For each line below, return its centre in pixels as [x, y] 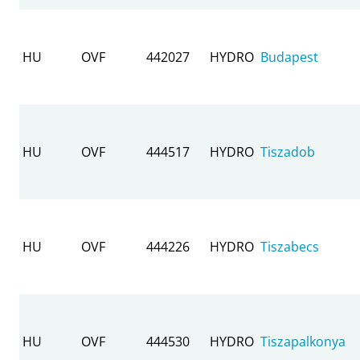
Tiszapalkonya [303, 341]
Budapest [289, 57]
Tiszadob [288, 151]
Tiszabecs [290, 246]
